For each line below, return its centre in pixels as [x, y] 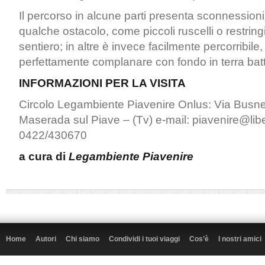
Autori [46, 239]
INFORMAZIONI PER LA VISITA [102, 83]
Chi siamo [83, 239]
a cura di [44, 156]
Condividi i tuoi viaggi [144, 239]
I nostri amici [240, 239]
